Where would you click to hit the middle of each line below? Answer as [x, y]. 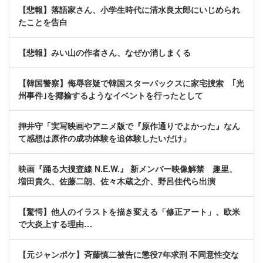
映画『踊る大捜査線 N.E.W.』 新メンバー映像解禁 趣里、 [128, 169]
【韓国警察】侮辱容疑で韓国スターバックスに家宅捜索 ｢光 [131, 83]
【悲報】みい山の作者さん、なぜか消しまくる [104, 53]
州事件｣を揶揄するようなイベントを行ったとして [111, 95]
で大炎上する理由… [55, 224]
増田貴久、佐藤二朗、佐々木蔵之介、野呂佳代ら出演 [117, 181]
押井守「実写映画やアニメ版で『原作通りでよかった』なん [129, 126]
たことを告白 [43, 22]
